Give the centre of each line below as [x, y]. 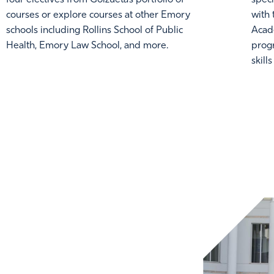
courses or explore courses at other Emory [98, 15]
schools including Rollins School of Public [94, 30]
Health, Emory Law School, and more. [87, 46]
